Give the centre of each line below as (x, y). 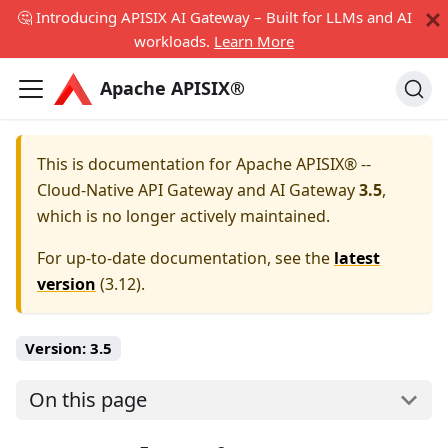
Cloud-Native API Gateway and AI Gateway (196, 190)
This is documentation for (136, 164)
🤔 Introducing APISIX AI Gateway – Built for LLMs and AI (214, 17)
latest (357, 258)
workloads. (174, 41)
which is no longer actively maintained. (183, 216)
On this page (87, 400)
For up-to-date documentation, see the (185, 258)
